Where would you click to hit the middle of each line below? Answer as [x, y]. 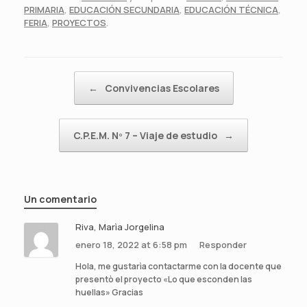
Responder [223, 244]
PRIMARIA [44, 9]
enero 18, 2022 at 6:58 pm [132, 244]
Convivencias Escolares [161, 88]
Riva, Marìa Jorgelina [120, 226]
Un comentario [60, 199]
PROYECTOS [79, 22]
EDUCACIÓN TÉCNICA [231, 9]
